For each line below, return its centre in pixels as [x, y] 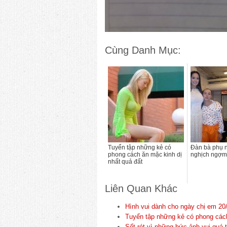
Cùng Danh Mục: [143, 50]
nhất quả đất [125, 161]
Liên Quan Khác [141, 188]
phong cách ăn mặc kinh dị [145, 154]
